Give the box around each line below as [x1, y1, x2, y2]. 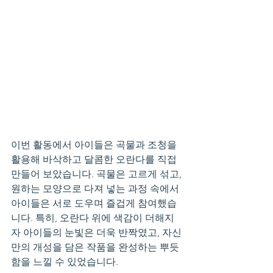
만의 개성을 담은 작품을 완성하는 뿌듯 [11, 241, 179, 253]
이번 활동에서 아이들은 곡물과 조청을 [11, 139, 179, 151]
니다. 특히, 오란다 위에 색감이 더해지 [11, 212, 174, 224]
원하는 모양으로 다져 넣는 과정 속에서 [11, 183, 182, 194]
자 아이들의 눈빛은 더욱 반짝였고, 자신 [11, 227, 182, 238]
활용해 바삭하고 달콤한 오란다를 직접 [11, 154, 179, 165]
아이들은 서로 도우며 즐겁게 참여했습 [11, 197, 177, 209]
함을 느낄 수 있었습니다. [11, 256, 118, 268]
